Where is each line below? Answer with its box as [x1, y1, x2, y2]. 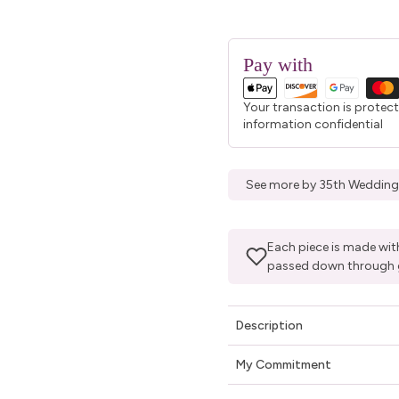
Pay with [243, 53, 313, 76]
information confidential [243, 116, 383, 132]
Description [235, 317, 303, 333]
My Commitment [235, 356, 331, 372]
